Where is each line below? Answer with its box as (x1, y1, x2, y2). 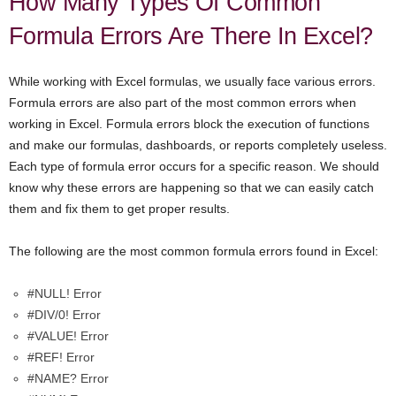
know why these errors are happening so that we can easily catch (9, 180, 374, 195)
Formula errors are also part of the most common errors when (9, 95, 356, 110)
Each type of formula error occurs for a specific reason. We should (9, 159, 379, 174)
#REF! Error (27, 350, 95, 365)
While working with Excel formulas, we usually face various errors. (9, 74, 376, 89)
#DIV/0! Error (27, 308, 101, 323)
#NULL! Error (27, 286, 102, 301)
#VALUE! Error (27, 329, 109, 344)
